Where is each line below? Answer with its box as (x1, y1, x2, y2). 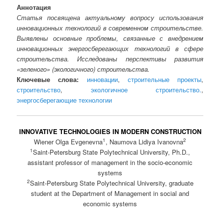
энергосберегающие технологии (17, 95, 112, 105)
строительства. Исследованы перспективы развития (17, 54, 203, 63)
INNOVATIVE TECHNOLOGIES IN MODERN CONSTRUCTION (19, 127, 201, 137)
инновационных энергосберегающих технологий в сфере (17, 43, 203, 53)
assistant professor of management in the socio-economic (27, 158, 192, 167)
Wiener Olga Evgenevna (34, 137, 103, 147)
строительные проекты (127, 74, 201, 84)
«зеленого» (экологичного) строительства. (17, 64, 150, 74)
